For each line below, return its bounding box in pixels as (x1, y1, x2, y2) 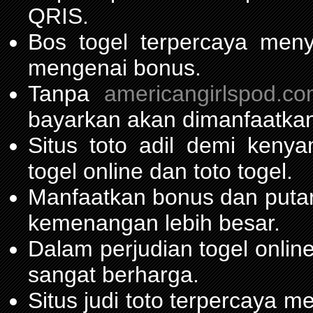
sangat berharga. (28, 261, 199, 287)
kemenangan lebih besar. (28, 210, 280, 235)
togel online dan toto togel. (28, 158, 293, 184)
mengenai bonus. (28, 54, 201, 80)
